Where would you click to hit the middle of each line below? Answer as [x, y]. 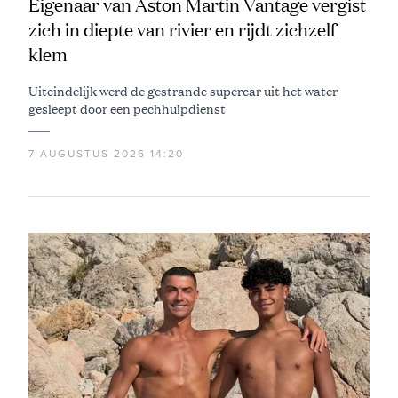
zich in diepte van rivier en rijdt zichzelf [182, 30]
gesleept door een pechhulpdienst [127, 108]
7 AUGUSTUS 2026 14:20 [106, 154]
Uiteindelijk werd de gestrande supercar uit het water [183, 91]
